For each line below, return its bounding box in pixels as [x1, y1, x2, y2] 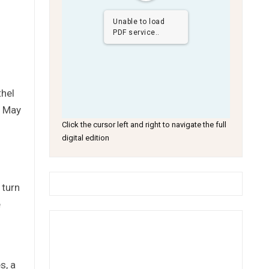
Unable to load [113, 17, 165, 26]
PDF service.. [113, 28, 160, 37]
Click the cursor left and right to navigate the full [62, 120, 227, 129]
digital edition [62, 133, 110, 142]
